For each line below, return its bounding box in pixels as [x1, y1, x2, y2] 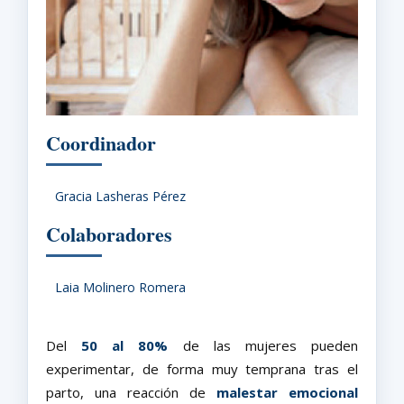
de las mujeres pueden [168, 336, 359, 355]
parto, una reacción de [46, 383, 216, 402]
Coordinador [46, 128, 156, 159]
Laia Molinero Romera [55, 279, 186, 297]
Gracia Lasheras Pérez [55, 188, 186, 206]
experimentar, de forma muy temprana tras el [46, 360, 358, 379]
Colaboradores [46, 219, 172, 250]
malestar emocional [216, 383, 358, 402]
